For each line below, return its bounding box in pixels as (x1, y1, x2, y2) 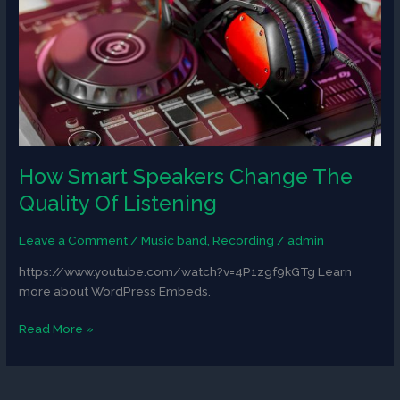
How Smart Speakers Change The (19, 164, 354, 190)
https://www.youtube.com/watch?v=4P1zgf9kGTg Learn (19, 263, 353, 279)
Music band (141, 232, 208, 247)
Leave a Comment (19, 232, 129, 247)
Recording (212, 232, 275, 247)
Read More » (19, 321, 95, 337)
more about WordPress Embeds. (19, 283, 212, 298)
